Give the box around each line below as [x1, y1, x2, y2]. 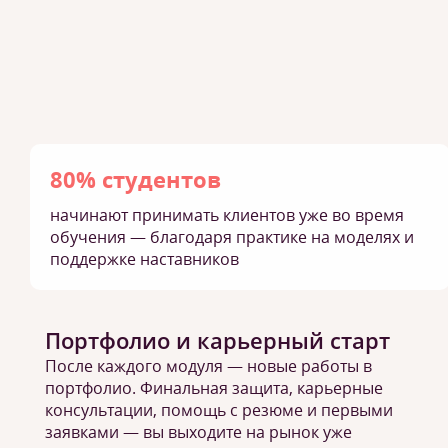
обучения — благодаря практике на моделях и [50, 226, 414, 248]
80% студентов [50, 164, 221, 194]
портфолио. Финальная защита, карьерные [45, 377, 383, 399]
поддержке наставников [50, 248, 239, 270]
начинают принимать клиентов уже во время [50, 204, 404, 226]
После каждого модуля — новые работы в [45, 355, 372, 377]
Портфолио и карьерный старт [45, 325, 390, 355]
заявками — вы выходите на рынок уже [45, 421, 352, 443]
